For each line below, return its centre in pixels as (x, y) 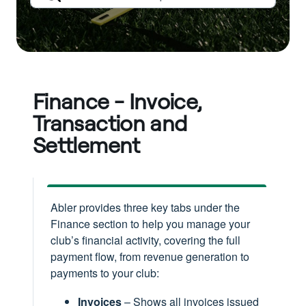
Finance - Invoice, (117, 101)
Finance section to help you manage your (150, 224)
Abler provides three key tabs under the (145, 207)
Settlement (86, 145)
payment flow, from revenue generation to (150, 256)
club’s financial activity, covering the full (145, 240)
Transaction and (110, 123)
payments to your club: (105, 273)
